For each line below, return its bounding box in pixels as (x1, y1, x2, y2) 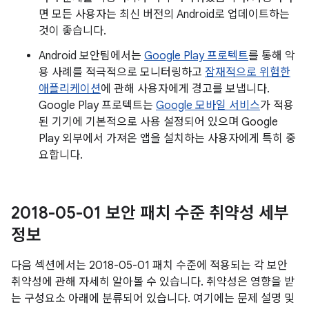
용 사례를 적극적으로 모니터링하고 (39, 66, 205, 79)
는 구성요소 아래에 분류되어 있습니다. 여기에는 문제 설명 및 (11, 292, 295, 306)
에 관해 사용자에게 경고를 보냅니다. (101, 82, 270, 96)
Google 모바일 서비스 (156, 99, 260, 112)
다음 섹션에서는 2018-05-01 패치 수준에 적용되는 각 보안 (11, 259, 288, 272)
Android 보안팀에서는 (39, 49, 144, 63)
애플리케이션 (39, 82, 101, 96)
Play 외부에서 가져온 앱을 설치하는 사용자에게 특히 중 (39, 132, 296, 146)
